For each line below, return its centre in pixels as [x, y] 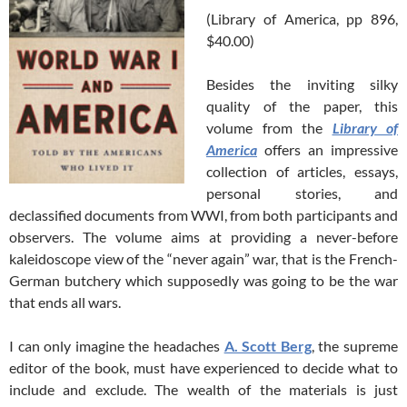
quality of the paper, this [302, 106]
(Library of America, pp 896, [302, 19]
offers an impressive [328, 149]
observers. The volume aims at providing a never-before [203, 237]
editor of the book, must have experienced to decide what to [203, 367]
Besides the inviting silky [302, 84]
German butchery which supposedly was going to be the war [203, 280]
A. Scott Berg [268, 346]
